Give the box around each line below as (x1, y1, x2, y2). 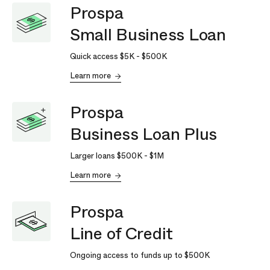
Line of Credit (70, 221, 174, 246)
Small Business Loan (70, 22, 226, 48)
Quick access (70, 51, 120, 63)
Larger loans (70, 150, 117, 162)
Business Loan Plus (70, 122, 217, 147)
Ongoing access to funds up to (70, 250, 184, 262)
